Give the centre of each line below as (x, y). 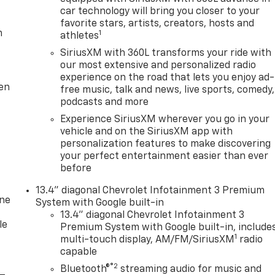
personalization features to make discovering (166, 145)
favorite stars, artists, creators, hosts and (157, 24)
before (76, 169)
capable (79, 253)
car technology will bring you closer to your (160, 12)
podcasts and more (105, 103)
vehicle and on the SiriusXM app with (147, 132)
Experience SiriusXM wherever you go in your (165, 120)
